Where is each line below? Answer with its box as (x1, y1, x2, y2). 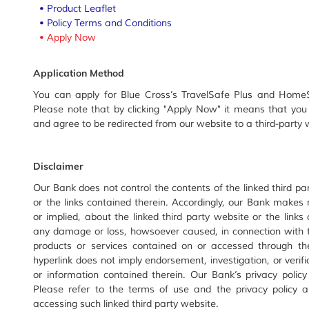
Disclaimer (33, 160, 86, 173)
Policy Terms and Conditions (47, 17, 172, 30)
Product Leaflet (47, 3, 117, 15)
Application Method (33, 67, 125, 80)
